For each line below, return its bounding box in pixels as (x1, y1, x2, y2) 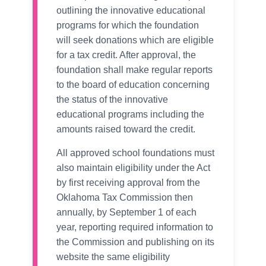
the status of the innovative (56, 94, 168, 105)
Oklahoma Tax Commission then (56, 192, 193, 203)
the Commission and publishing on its (56, 237, 214, 248)
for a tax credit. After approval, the (56, 50, 196, 61)
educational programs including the (56, 109, 204, 120)
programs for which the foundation (56, 20, 199, 31)
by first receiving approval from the (56, 178, 200, 188)
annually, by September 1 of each (56, 207, 197, 218)
